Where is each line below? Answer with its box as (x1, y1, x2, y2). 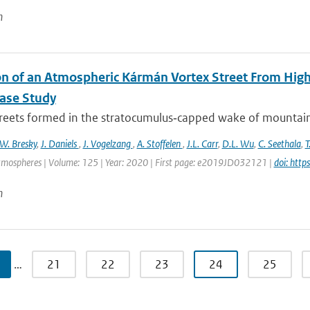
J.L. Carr (186, 137, 218, 150)
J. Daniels (40, 137, 79, 150)
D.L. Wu (221, 137, 254, 150)
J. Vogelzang (82, 137, 133, 150)
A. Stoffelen (136, 137, 183, 150)
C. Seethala (257, 137, 301, 150)
